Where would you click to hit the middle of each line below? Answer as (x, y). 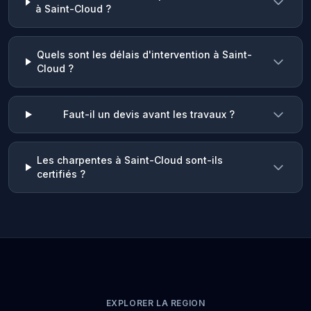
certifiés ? (61, 174)
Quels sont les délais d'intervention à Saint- (144, 54)
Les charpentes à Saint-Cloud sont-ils (130, 160)
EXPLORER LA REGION (155, 303)
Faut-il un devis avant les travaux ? (149, 114)
